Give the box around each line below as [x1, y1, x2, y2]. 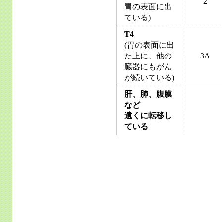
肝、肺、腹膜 [124, 90, 172, 98]
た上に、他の [124, 52, 172, 60]
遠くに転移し [124, 111, 172, 120]
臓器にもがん [124, 62, 172, 71]
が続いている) [124, 73, 175, 82]
